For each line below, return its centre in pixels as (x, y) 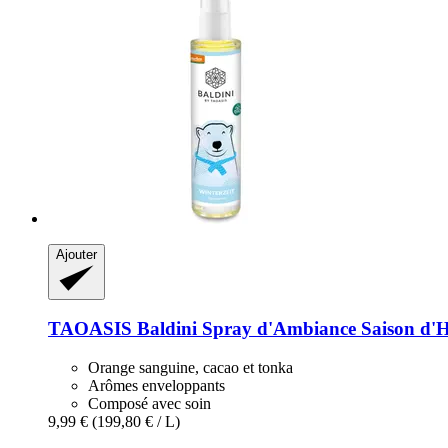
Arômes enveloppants (156, 386)
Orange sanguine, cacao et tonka (190, 368)
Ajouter (76, 254)
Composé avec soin (149, 404)
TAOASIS (90, 329)
